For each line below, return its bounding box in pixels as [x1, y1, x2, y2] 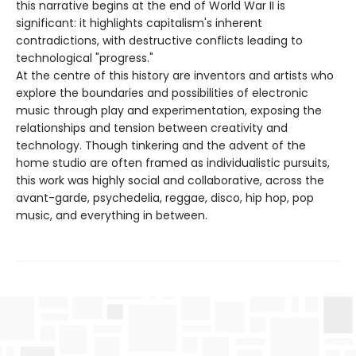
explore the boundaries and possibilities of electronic [16, 84, 308, 101]
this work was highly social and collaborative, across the [16, 172, 324, 188]
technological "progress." [16, 49, 153, 66]
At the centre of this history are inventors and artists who [16, 67, 334, 83]
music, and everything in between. [16, 207, 207, 223]
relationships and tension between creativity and [16, 119, 288, 136]
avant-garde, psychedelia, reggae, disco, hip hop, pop [16, 189, 314, 206]
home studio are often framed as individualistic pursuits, [16, 154, 330, 171]
